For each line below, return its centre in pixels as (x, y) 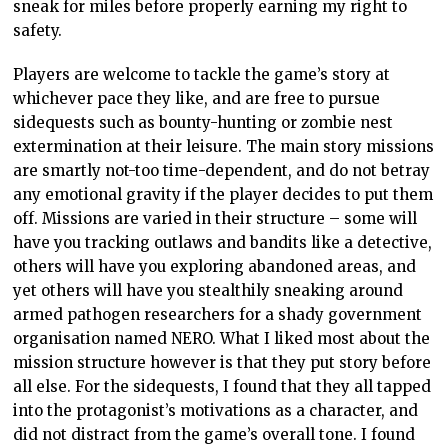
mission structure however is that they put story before (222, 362)
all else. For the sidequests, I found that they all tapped (222, 386)
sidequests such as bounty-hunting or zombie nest (203, 122)
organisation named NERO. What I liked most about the (222, 338)
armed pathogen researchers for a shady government (218, 314)
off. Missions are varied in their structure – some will (215, 218)
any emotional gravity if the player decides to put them (223, 194)
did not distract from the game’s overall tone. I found (214, 434)
